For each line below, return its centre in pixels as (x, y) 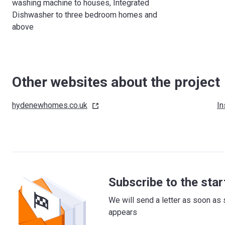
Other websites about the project (116, 82)
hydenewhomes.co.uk (50, 105)
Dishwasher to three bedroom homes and (85, 15)
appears (123, 212)
